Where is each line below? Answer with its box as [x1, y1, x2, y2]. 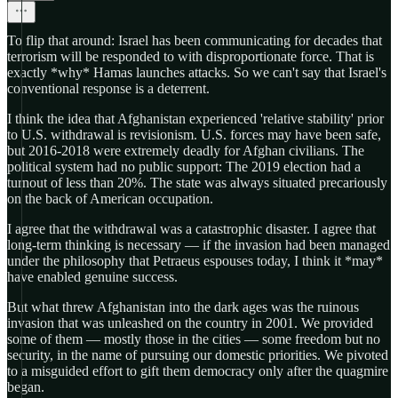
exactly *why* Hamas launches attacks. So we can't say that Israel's [7, 65, 386, 80]
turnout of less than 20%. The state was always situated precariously [7, 175, 387, 190]
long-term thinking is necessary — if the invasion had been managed [7, 237, 390, 252]
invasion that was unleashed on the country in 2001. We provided [7, 315, 373, 330]
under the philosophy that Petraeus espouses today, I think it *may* [7, 253, 383, 268]
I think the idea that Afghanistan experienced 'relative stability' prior [7, 111, 384, 126]
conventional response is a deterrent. [7, 81, 210, 96]
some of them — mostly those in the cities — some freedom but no [7, 331, 380, 346]
